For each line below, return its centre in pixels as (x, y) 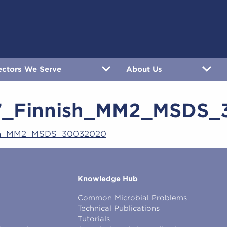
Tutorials (93, 219)
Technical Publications (118, 209)
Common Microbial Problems (132, 198)
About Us (144, 69)
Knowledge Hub (107, 179)
